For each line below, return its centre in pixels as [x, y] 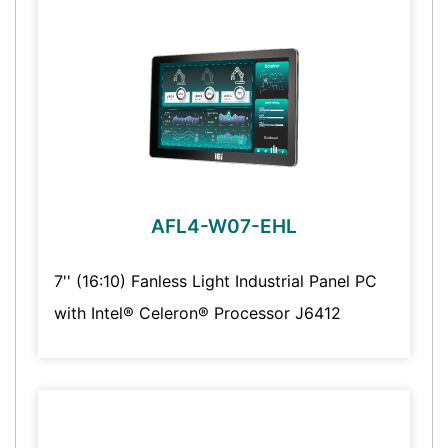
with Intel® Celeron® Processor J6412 [197, 313]
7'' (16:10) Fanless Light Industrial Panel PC [215, 281]
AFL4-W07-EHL [224, 227]
